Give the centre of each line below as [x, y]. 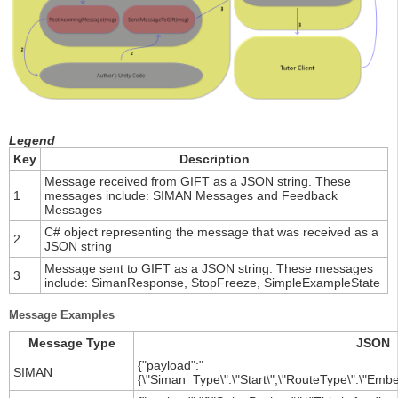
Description [214, 159]
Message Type [72, 343]
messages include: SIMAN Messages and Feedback [191, 196]
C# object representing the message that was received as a [211, 232]
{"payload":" [171, 366]
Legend [32, 141]
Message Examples [62, 315]
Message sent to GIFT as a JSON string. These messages [209, 269]
